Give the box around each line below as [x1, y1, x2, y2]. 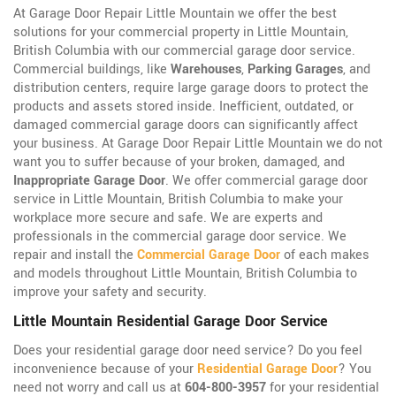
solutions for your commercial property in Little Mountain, [13, 23, 348, 42]
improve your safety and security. [13, 283, 207, 302]
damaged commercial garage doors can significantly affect [13, 116, 358, 135]
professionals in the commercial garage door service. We [13, 227, 346, 247]
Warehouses [171, 60, 241, 80]
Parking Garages [247, 60, 343, 80]
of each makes [280, 246, 369, 265]
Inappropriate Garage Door [13, 171, 165, 191]
